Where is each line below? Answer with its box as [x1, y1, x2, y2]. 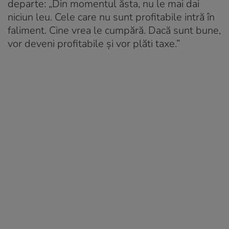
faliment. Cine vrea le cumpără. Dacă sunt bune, [8, 23, 221, 37]
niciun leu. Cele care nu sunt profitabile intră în [8, 10, 215, 24]
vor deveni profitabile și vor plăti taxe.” [8, 36, 180, 51]
